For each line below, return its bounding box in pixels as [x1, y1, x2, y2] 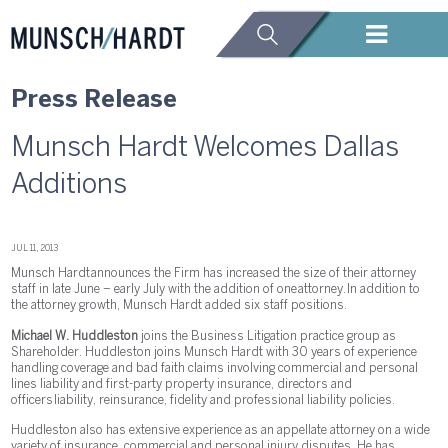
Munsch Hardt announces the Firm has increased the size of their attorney [11, 268, 417, 280]
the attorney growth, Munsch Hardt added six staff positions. [11, 300, 348, 312]
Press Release [11, 89, 178, 112]
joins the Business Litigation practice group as [138, 330, 397, 342]
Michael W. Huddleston [11, 330, 139, 342]
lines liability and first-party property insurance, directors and [11, 378, 353, 390]
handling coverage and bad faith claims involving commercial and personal [11, 362, 419, 374]
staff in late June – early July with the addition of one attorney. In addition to [11, 284, 421, 296]
